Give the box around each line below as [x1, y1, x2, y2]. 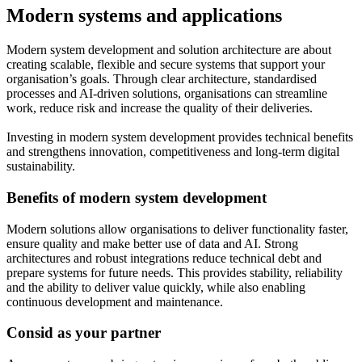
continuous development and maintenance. [6, 294, 223, 309]
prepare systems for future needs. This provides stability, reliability [6, 265, 343, 280]
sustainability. [6, 159, 75, 174]
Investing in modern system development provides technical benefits [6, 130, 353, 145]
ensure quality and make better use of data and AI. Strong [6, 236, 298, 250]
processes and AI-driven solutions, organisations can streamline [6, 86, 327, 101]
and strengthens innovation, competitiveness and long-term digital [6, 145, 339, 159]
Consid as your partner [6, 324, 161, 342]
